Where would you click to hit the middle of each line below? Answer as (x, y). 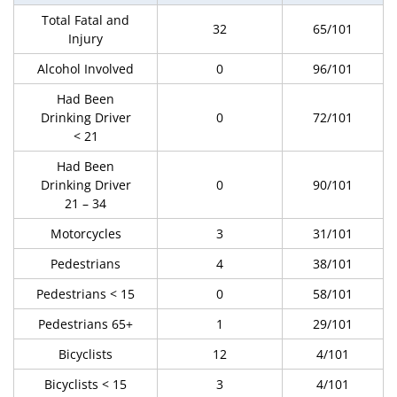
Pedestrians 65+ (86, 324)
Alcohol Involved (86, 69)
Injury (86, 39)
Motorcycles (86, 234)
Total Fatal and (86, 20)
